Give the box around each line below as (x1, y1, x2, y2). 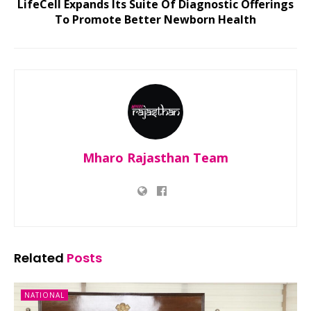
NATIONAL (24, 289, 65, 300)
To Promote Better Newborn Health (55, 11, 256, 27)
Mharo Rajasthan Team (83, 149, 228, 166)
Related (14, 249, 64, 267)
